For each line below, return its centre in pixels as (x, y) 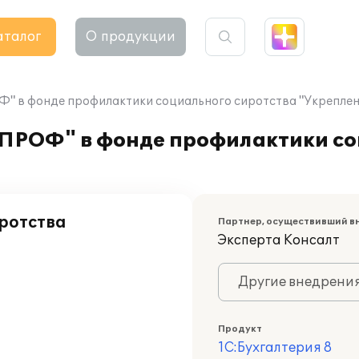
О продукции (131, 37)
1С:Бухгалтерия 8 (275, 348)
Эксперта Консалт (279, 240)
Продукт (240, 329)
